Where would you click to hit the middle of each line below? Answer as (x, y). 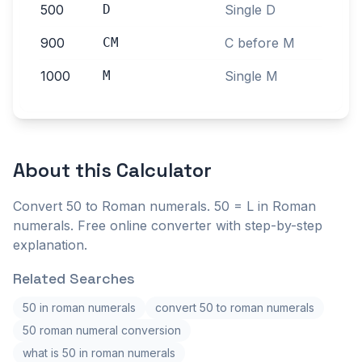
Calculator (164, 170)
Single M (251, 76)
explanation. (50, 245)
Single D (250, 10)
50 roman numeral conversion (102, 330)
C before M (260, 43)
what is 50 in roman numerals (99, 353)
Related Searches (74, 278)
